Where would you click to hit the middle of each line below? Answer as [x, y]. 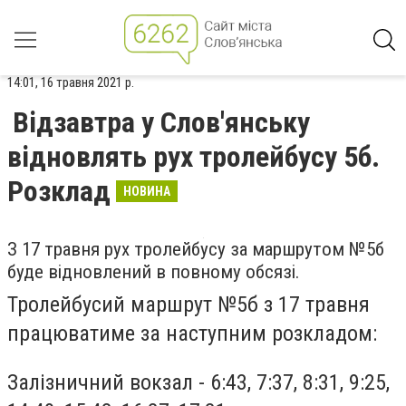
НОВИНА [147, 191]
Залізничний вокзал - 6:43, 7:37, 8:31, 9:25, [198, 382]
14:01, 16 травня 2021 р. [71, 82]
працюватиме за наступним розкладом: [192, 333]
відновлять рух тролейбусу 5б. [193, 157]
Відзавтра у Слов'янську [161, 122]
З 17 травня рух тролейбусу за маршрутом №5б [196, 249]
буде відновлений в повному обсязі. [154, 272]
